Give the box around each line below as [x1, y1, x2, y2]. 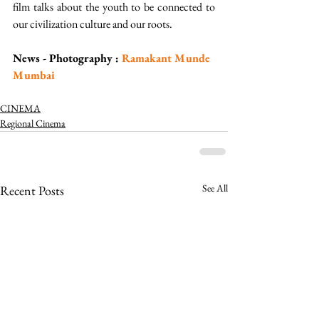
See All [202, 182, 228, 195]
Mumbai [13, 68, 58, 83]
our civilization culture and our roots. [13, 16, 177, 32]
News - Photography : [13, 51, 122, 66]
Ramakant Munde [122, 51, 213, 66]
